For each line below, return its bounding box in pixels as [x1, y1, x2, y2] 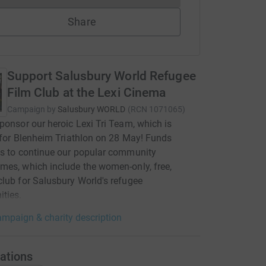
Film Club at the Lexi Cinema [7, 85, 166, 100]
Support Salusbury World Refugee [7, 69, 196, 83]
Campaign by [7, 104, 56, 114]
